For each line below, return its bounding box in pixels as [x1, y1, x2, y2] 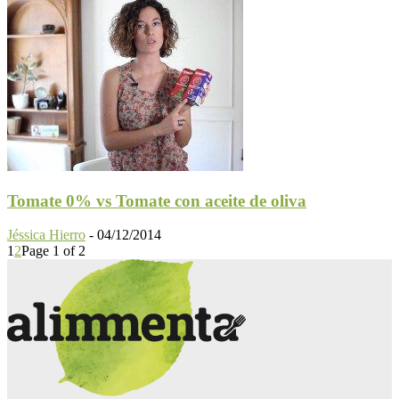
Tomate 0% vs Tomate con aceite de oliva [7, 191, 306, 210]
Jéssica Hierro [7, 227, 85, 243]
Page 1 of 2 [21, 243, 85, 259]
